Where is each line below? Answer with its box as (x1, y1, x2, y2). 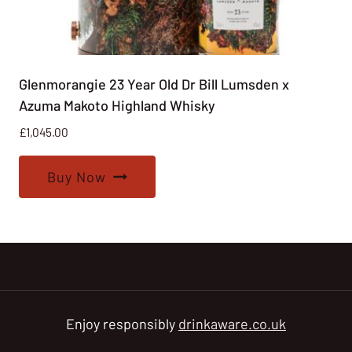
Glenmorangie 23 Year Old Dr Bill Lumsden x (19, 75, 289, 93)
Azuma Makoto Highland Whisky (19, 96, 215, 114)
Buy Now (47, 167, 106, 185)
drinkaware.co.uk (178, 315, 286, 332)
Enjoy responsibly (66, 315, 178, 332)
